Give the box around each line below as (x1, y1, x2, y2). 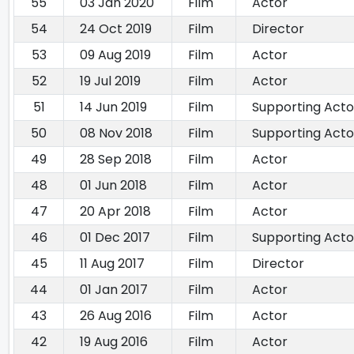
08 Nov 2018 (80, 124, 153, 143)
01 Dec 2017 (80, 228, 150, 247)
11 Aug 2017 (80, 254, 145, 273)
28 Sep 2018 (80, 150, 152, 169)
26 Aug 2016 (80, 307, 152, 326)
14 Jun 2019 (80, 98, 147, 117)
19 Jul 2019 (80, 72, 141, 91)
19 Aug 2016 (80, 333, 148, 352)
